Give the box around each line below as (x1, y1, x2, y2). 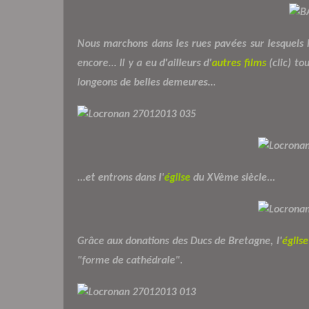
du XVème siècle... (190, 172, 275, 183)
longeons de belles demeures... (77, 77, 216, 88)
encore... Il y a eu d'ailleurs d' (77, 57, 212, 69)
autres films (212, 57, 266, 69)
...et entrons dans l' (77, 172, 164, 183)
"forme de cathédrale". (77, 255, 183, 266)
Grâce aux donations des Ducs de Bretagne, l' (77, 235, 282, 247)
